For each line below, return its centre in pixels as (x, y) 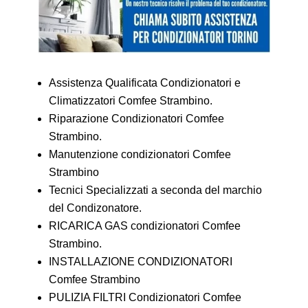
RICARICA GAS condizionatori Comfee (144, 226)
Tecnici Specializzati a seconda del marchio (155, 190)
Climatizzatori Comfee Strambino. (130, 101)
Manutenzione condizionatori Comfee (140, 155)
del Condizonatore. (95, 208)
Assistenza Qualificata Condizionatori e (144, 83)
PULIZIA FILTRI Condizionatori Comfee (145, 298)
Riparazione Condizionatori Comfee (136, 119)
